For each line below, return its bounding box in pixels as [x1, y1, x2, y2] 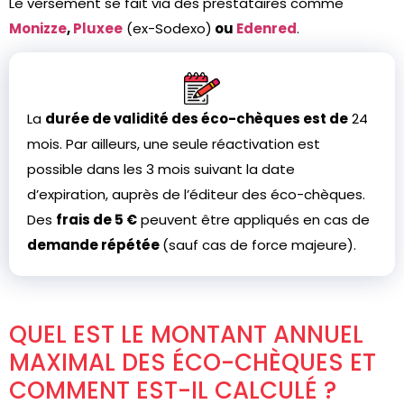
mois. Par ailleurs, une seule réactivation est [27, 134, 320, 153]
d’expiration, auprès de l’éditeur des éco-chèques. [27, 185, 365, 204]
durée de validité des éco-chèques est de [45, 109, 348, 128]
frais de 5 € [56, 210, 137, 229]
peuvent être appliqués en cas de [137, 210, 370, 229]
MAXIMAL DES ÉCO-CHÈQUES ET [9, 346, 376, 379]
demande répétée [27, 235, 162, 254]
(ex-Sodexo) [126, 19, 212, 38]
